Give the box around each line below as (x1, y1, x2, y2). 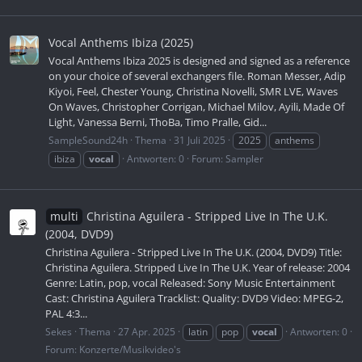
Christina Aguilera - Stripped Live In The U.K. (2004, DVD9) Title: (45, 245, 342, 260)
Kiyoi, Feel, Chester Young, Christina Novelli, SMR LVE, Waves (48, 83, 338, 99)
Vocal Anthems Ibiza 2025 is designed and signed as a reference (48, 53, 350, 68)
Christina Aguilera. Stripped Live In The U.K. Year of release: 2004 (45, 260, 350, 276)
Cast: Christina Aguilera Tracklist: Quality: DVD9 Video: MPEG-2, (45, 291, 343, 306)
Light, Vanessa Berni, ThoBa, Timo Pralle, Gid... (48, 114, 267, 129)
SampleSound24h (48, 133, 128, 148)
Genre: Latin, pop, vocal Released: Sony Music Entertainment (45, 276, 335, 291)
